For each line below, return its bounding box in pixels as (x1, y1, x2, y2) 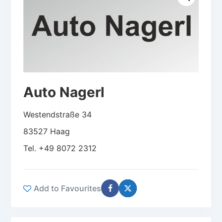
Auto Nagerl (23, 84, 105, 101)
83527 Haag (23, 126, 70, 136)
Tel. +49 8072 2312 (23, 143, 97, 153)
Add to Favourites (34, 183, 101, 193)
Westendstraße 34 (23, 110, 92, 119)
